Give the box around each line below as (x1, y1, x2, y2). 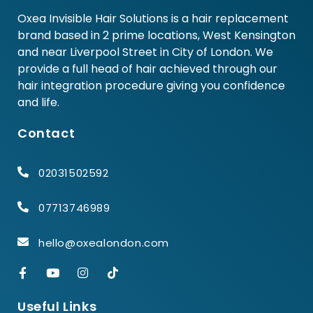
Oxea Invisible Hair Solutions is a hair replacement (17, 10, 289, 27)
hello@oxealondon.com (38, 235, 169, 251)
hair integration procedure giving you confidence (17, 78, 285, 94)
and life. (17, 94, 59, 111)
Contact (17, 124, 75, 143)
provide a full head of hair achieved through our (17, 61, 277, 78)
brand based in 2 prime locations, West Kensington (17, 27, 296, 44)
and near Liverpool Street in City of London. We (17, 44, 273, 61)
